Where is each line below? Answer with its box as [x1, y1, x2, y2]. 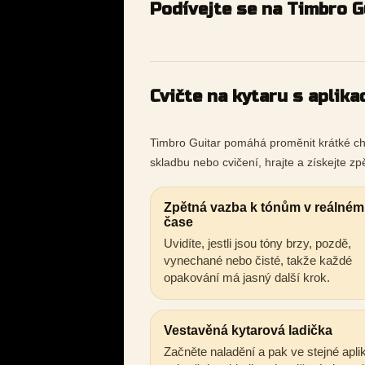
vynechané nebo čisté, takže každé [164, 253, 352, 268]
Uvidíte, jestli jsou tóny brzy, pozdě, [164, 236, 351, 251]
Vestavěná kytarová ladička [164, 323, 332, 338]
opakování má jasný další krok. [164, 270, 330, 285]
